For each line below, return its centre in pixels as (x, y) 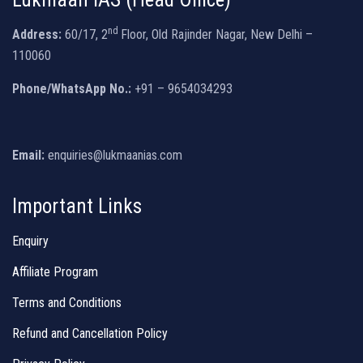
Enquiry (30, 241)
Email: (28, 155)
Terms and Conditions (67, 302)
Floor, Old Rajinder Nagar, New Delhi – (217, 34)
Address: (37, 34)
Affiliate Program (55, 271)
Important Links (77, 206)
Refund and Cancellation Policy (90, 333)
